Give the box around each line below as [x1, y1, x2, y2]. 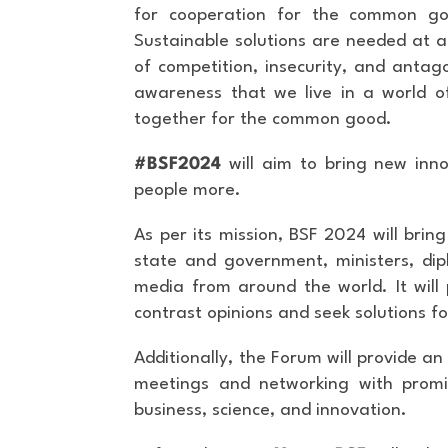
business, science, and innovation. [134, 401, 408, 419]
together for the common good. [134, 110, 393, 128]
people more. [134, 181, 247, 199]
